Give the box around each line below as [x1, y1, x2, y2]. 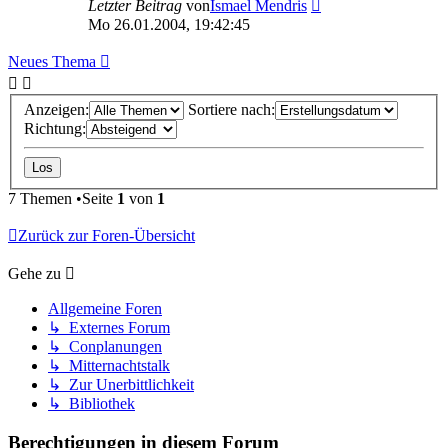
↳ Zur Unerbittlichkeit [48, 376, 194, 394]
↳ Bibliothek [48, 395, 135, 413]
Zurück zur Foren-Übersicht [18, 227, 195, 245]
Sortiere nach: [188, 101, 275, 119]
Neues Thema [8, 52, 96, 70]
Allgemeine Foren [48, 300, 162, 318]
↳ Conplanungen [48, 338, 162, 356]
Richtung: [24, 120, 86, 138]
